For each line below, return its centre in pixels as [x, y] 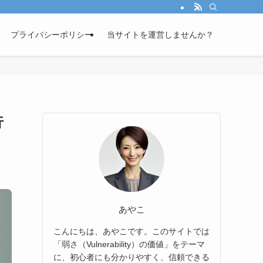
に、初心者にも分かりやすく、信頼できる [131, 257]
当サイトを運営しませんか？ [160, 35]
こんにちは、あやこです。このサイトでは [131, 231]
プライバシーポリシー [52, 35]
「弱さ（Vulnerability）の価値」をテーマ [129, 244]
